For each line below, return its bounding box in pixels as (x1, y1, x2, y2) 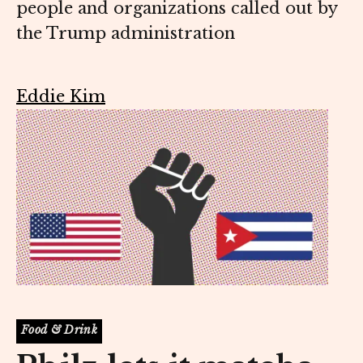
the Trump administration (16, 23, 235, 44)
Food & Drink (21, 323, 97, 338)
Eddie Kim (16, 87, 105, 107)
